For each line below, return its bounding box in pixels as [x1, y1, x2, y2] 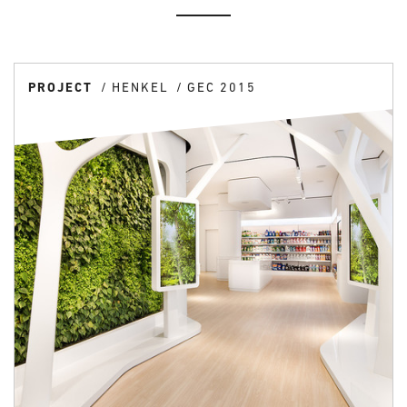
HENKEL [112, 80, 169, 94]
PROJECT [28, 80, 97, 94]
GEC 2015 [187, 80, 256, 94]
